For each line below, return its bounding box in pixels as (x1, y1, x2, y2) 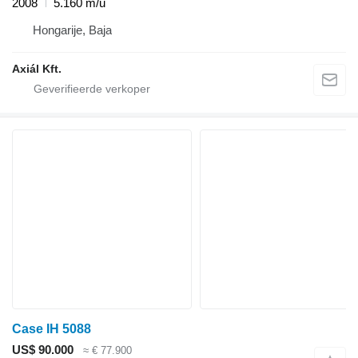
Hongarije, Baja (33, 23, 112, 38)
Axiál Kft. (12, 62, 62, 76)
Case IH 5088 (12, 322, 91, 336)
